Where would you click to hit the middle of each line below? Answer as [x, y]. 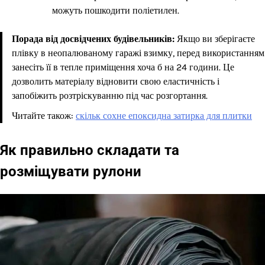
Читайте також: [43, 116]
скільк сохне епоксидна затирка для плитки [164, 116]
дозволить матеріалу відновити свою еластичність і [116, 82]
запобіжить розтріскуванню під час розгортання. [110, 96]
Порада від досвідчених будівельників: [93, 39]
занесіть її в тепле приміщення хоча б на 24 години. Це [123, 67]
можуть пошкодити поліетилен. [116, 11]
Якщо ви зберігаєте [215, 39]
